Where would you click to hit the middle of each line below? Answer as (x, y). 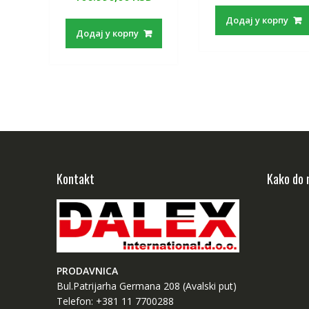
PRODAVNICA (87, 271)
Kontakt (76, 178)
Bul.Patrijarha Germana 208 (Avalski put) (147, 286)
